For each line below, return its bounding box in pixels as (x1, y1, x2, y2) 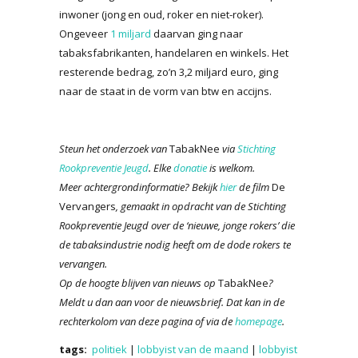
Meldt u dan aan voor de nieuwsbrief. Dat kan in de (59, 294, 284, 309)
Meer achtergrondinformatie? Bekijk (59, 179, 220, 194)
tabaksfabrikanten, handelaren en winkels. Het (59, 45, 288, 60)
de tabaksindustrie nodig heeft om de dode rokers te (59, 237, 291, 252)
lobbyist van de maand (137, 341, 249, 356)
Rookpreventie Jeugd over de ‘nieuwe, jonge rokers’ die (59, 217, 295, 233)
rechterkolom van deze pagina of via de (59, 313, 233, 328)
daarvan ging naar (151, 26, 243, 41)
